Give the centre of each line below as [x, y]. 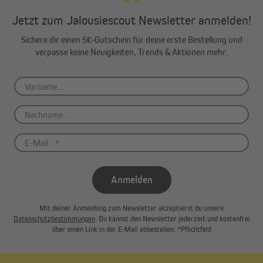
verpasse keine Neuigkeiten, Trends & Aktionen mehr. [131, 52]
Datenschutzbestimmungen [54, 219]
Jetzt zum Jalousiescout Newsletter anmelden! [131, 21]
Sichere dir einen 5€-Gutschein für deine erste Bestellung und [131, 40]
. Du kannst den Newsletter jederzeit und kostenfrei [172, 219]
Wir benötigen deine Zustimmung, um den [131, 247]
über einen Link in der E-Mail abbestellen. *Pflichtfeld [131, 230]
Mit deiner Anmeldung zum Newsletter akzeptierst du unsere [131, 208]
